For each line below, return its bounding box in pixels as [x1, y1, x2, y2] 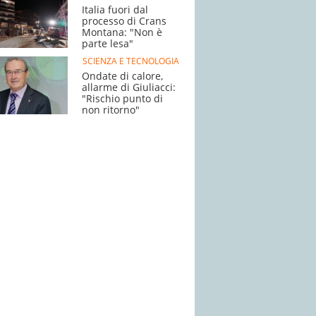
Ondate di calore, [82, 69, 163, 83]
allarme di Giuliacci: [82, 80, 176, 94]
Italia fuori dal [82, 3, 148, 16]
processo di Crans [82, 14, 166, 28]
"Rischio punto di [82, 92, 163, 105]
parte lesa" [82, 37, 133, 50]
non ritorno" [82, 103, 140, 116]
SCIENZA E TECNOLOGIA [82, 55, 179, 67]
